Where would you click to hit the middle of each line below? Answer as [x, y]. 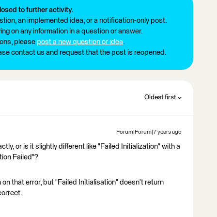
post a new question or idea [80, 42]
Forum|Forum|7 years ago [149, 132]
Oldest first [160, 97]
